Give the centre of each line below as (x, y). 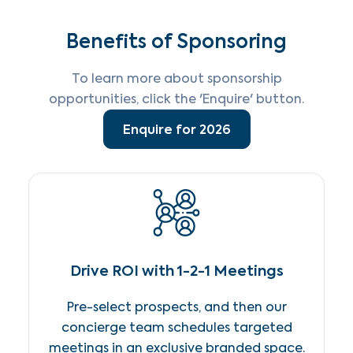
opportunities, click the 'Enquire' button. (176, 99)
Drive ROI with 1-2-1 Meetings (176, 271)
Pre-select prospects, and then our (176, 307)
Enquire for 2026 (176, 129)
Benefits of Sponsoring (176, 41)
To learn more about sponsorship (176, 78)
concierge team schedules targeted (176, 327)
